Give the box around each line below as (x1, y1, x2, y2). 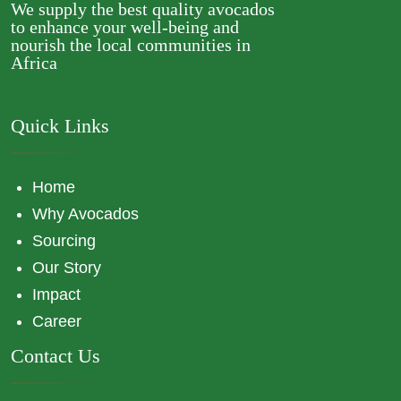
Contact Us (11, 345, 100, 368)
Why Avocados (32, 205, 139, 223)
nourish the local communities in (11, 35, 251, 55)
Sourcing (32, 232, 96, 250)
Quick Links (11, 115, 109, 137)
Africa (11, 53, 57, 73)
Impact (32, 286, 81, 303)
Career (32, 312, 81, 330)
